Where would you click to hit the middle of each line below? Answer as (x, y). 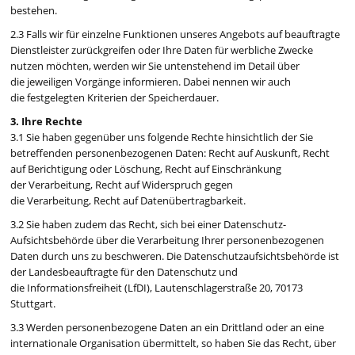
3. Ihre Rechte (47, 122)
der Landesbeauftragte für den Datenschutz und (124, 272)
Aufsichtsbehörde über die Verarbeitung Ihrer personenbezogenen (168, 240)
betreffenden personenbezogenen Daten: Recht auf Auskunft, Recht (170, 153)
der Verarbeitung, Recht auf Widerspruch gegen (122, 185)
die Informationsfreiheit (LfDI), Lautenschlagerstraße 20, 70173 (157, 288)
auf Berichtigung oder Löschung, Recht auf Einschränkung (146, 169)
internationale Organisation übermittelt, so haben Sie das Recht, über (174, 344)
